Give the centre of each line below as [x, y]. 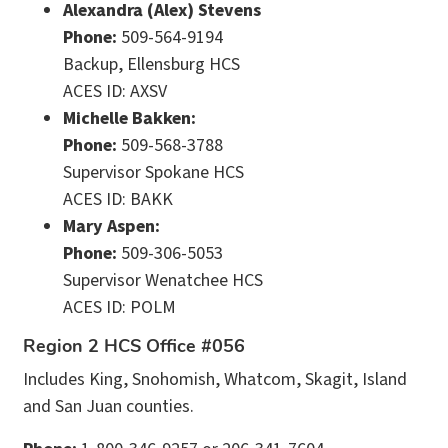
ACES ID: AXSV [115, 91]
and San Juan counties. [108, 406]
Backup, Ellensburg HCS [151, 64]
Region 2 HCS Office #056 [134, 347]
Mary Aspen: [111, 226]
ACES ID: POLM [119, 307]
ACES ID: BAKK [118, 199]
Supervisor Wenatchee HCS [163, 280]
